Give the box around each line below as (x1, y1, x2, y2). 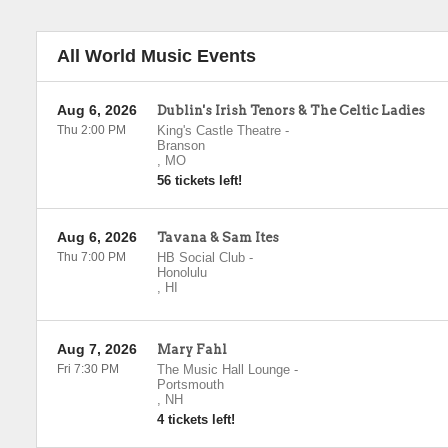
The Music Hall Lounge (156, 362, 290, 377)
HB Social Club (156, 250, 245, 265)
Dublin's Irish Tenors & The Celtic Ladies (156, 103, 425, 118)
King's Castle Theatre (156, 123, 281, 138)
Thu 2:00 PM (56, 123, 126, 137)
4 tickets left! (156, 412, 235, 427)
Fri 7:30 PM (56, 362, 119, 376)
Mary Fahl (156, 342, 227, 357)
